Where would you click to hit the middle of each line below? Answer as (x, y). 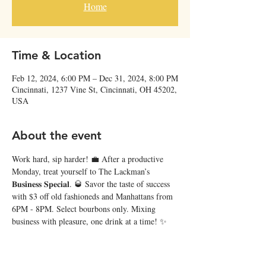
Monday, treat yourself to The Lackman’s (82, 171)
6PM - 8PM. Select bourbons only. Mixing (85, 209)
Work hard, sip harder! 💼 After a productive (89, 159)
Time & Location (56, 55)
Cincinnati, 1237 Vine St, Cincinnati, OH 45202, (94, 89)
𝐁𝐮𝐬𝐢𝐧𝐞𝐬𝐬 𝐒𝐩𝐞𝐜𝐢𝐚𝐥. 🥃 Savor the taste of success (92, 184)
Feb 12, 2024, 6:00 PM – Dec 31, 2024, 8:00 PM (95, 78)
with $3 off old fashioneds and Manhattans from (94, 196)
